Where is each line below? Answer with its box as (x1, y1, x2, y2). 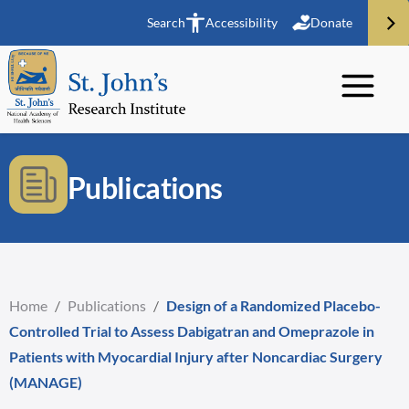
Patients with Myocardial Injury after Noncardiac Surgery (9, 348, 383, 365)
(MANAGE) (9, 373, 82, 391)
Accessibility (205, 15, 278, 30)
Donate (310, 15, 352, 30)
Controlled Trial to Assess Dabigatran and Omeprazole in (9, 322, 374, 340)
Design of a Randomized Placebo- (166, 297, 381, 314)
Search (147, 15, 185, 30)
